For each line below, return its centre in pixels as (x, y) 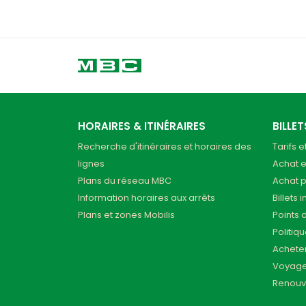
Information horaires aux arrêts (147, 198)
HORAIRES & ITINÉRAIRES (142, 126)
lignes (91, 164)
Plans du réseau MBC (125, 181)
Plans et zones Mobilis (126, 215)
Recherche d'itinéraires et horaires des (165, 147)
